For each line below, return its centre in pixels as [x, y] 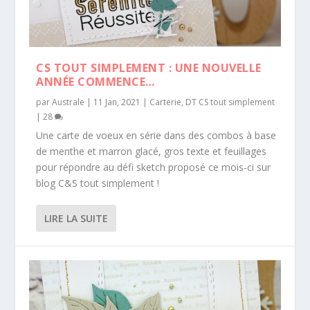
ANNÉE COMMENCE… [95, 81]
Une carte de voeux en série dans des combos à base [156, 135]
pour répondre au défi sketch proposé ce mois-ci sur [154, 167]
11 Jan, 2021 [117, 102]
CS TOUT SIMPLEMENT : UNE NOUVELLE [149, 67]
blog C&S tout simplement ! [98, 183]
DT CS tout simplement [230, 102]
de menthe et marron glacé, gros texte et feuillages [152, 151]
